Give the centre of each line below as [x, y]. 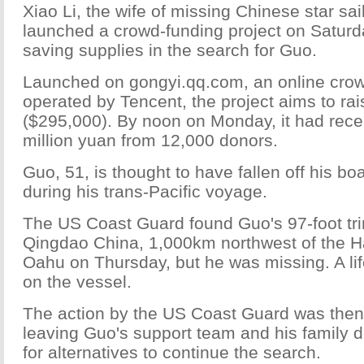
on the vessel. [77, 282]
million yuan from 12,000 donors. [150, 140]
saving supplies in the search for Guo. [170, 50]
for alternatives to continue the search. [172, 352]
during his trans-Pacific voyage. [145, 191]
